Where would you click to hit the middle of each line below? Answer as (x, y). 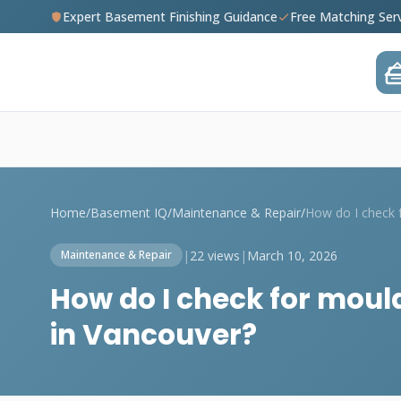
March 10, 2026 (292, 255)
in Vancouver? (154, 335)
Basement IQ (129, 213)
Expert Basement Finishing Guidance (170, 17)
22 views (215, 255)
